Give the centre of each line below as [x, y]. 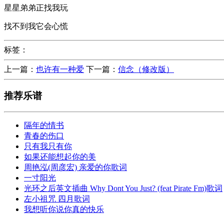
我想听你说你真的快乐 [64, 209]
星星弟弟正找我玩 [36, 7]
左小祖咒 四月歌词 [57, 199]
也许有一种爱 [60, 69]
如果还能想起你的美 [60, 157]
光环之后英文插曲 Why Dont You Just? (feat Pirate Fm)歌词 [123, 188]
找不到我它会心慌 [36, 26]
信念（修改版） [146, 69]
